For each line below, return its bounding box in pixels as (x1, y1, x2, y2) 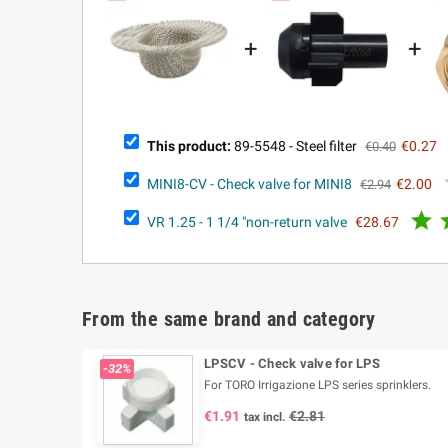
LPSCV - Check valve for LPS (204, 356, 381, 372)
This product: (147, 137, 231, 154)
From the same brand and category (82, 307, 376, 332)
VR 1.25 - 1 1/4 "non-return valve (147, 213, 347, 230)
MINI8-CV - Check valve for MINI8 (147, 175, 352, 192)
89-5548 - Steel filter (231, 137, 357, 154)
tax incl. (244, 410, 285, 425)
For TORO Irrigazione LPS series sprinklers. (204, 378, 431, 393)
